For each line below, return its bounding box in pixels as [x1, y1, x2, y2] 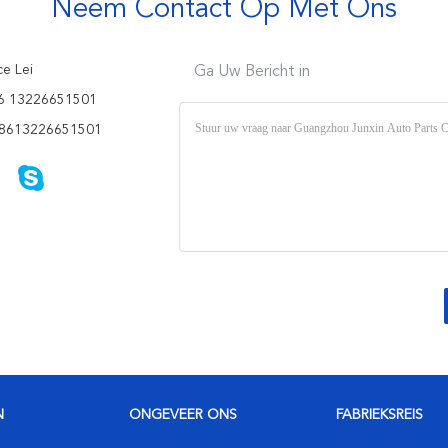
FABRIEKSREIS [336, 408, 423, 422]
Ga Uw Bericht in [194, 64, 310, 80]
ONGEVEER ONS [129, 408, 237, 422]
